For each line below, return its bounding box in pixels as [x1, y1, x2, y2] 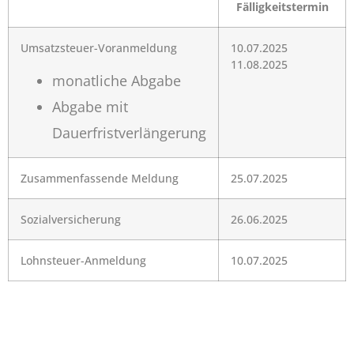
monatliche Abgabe [52, 70, 181, 90]
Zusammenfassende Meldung [21, 171, 179, 186]
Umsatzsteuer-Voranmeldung [21, 40, 177, 56]
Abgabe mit [52, 96, 128, 116]
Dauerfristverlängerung [52, 122, 206, 142]
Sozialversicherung [21, 212, 121, 228]
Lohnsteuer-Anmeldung [21, 253, 146, 269]
